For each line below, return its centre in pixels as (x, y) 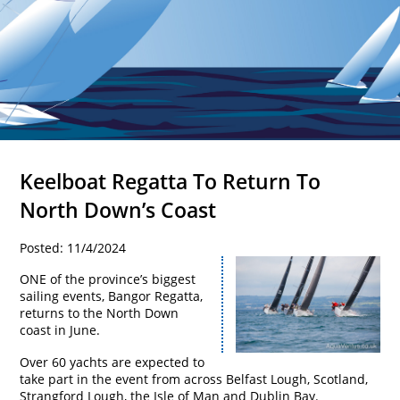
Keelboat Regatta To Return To (171, 181)
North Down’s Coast (118, 209)
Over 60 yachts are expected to (112, 362)
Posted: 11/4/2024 (73, 248)
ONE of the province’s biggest (108, 279)
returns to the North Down (100, 313)
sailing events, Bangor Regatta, (112, 296)
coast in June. (60, 330)
